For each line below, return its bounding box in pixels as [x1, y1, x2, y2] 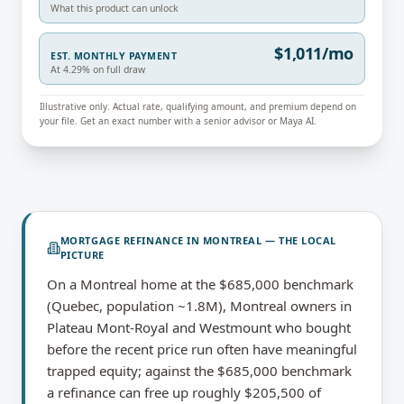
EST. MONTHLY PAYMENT [50, 50, 178, 62]
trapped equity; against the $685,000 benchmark [47, 362, 352, 380]
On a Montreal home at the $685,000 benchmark [47, 275, 353, 293]
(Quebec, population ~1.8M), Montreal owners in [47, 297, 352, 315]
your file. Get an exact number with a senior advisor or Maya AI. [40, 115, 317, 127]
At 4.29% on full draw [50, 63, 145, 76]
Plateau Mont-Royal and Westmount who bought [47, 318, 351, 336]
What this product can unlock [50, 2, 179, 14]
